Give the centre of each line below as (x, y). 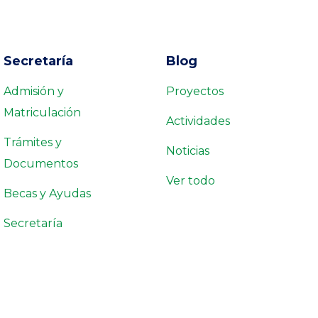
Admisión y (34, 92)
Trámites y (33, 143)
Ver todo (191, 181)
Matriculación (42, 113)
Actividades (198, 121)
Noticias (188, 151)
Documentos (41, 164)
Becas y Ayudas (47, 194)
